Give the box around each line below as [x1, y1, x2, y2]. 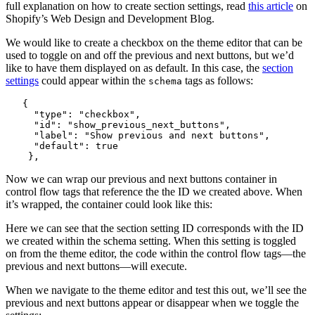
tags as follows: [182, 75, 253, 87]
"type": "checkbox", [6, 109, 141, 120]
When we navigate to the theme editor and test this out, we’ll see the [6, 284, 307, 297]
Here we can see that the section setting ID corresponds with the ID [6, 222, 304, 235]
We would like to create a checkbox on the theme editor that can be [6, 37, 302, 49]
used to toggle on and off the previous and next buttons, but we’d [6, 49, 294, 62]
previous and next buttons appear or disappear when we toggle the [6, 297, 299, 309]
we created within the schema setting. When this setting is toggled [6, 235, 296, 247]
